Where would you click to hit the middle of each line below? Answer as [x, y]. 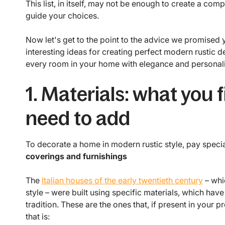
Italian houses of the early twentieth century [122, 181]
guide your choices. [62, 16]
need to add [78, 118]
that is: [37, 217]
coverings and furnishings [76, 156]
